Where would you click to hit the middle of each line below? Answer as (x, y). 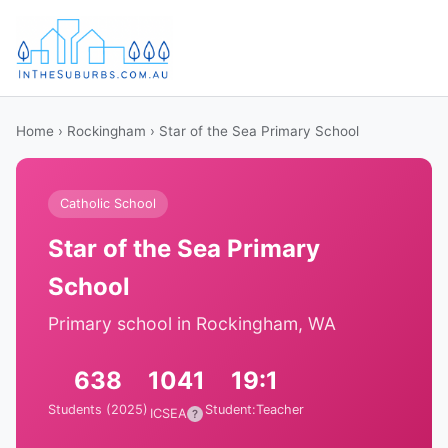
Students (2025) (98, 409)
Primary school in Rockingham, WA (192, 323)
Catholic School (108, 203)
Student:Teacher (254, 409)
